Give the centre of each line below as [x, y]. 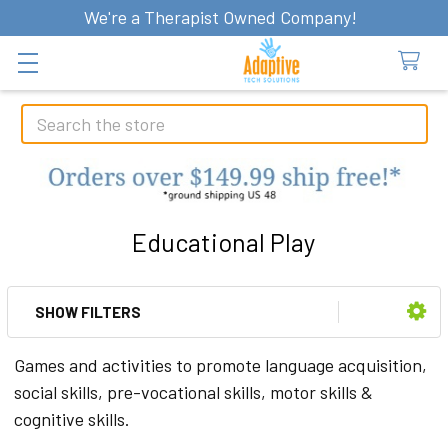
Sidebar [77, 331]
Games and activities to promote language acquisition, [220, 365]
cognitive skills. [72, 419]
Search [47, 117]
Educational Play [224, 241]
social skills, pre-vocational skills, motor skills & [193, 392]
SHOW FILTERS [88, 312]
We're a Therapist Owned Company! [220, 17]
